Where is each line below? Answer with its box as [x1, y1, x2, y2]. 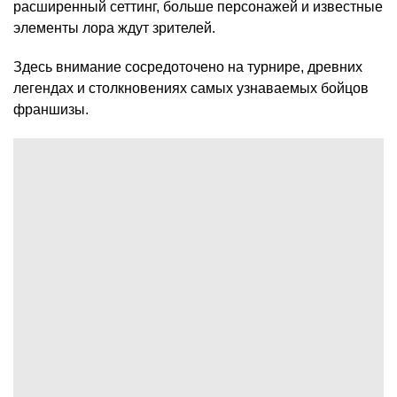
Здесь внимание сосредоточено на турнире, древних [13, 59, 362, 75]
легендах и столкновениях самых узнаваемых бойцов [13, 81, 369, 97]
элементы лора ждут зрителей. [13, 20, 215, 36]
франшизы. [13, 102, 89, 118]
